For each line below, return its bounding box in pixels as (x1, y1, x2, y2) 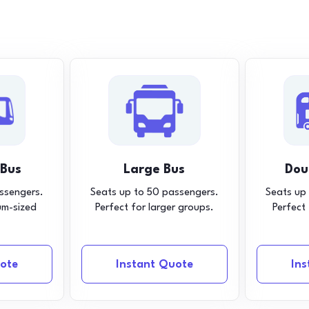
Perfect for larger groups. (94, 203, 214, 213)
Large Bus (123, 163, 186, 176)
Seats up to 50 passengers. (90, 188, 219, 198)
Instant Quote (115, 258, 193, 270)
